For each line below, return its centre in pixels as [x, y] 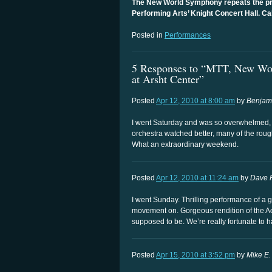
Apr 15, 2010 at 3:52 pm [195, 255]
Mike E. [259, 255]
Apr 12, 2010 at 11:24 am [197, 178]
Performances [188, 35]
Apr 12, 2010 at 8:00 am [195, 101]
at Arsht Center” [168, 79]
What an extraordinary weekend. [185, 145]
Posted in [148, 35]
